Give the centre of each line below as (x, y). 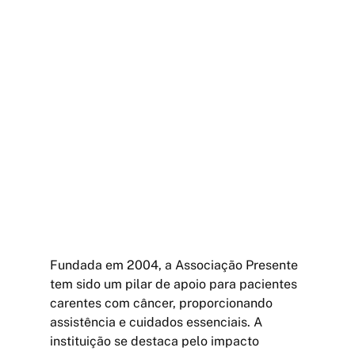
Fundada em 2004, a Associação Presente (175, 265)
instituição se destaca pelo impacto (156, 341)
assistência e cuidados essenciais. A (157, 322)
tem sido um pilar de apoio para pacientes (175, 284)
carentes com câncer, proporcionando (162, 303)
